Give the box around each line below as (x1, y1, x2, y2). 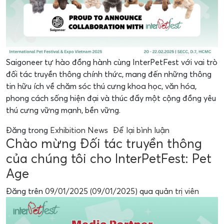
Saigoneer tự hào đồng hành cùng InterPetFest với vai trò (6, 57, 217, 67)
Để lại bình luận (113, 125, 169, 135)
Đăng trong (6, 125, 50, 135)
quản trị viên (155, 186, 199, 196)
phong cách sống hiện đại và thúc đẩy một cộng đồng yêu (6, 93, 216, 103)
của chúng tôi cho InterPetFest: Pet (6, 150, 211, 166)
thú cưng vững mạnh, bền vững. (6, 105, 120, 115)
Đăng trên (6, 186, 45, 196)
